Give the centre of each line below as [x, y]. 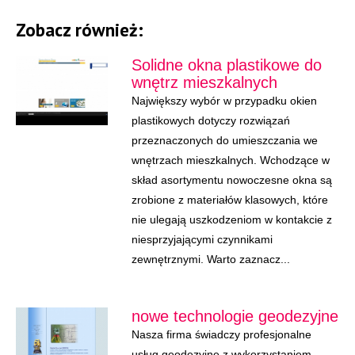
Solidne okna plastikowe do [226, 65]
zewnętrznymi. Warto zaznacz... [210, 259]
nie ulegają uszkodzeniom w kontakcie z [231, 219]
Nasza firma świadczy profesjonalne [221, 334]
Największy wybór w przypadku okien [224, 101]
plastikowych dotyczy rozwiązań [210, 120]
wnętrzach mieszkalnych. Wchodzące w [230, 160]
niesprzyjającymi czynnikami [202, 239]
